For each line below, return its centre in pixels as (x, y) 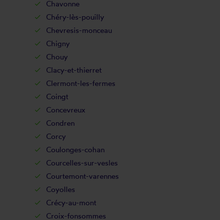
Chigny (58, 43)
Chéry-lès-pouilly (75, 17)
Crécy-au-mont (71, 203)
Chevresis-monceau (79, 30)
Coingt (57, 96)
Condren (60, 123)
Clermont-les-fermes (81, 83)
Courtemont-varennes (82, 176)
